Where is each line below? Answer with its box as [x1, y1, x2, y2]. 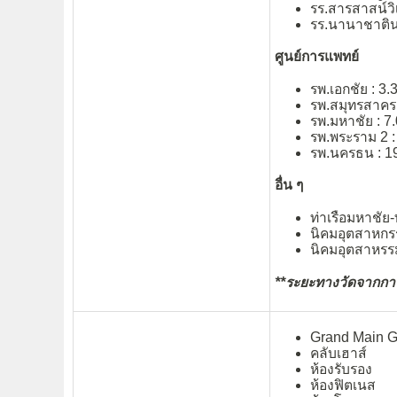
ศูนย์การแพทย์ [275, 49, 359, 65]
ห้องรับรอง [310, 362, 372, 378]
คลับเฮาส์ [310, 346, 367, 362]
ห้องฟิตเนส [310, 378, 376, 393]
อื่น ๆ [275, 177, 303, 193]
